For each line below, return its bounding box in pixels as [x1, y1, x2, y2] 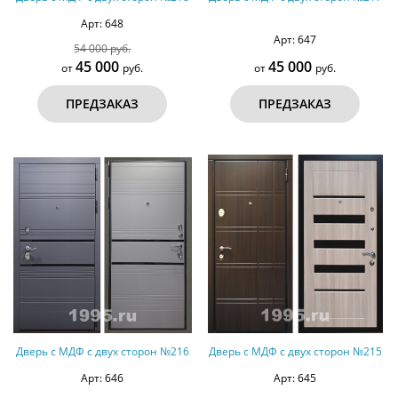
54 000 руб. [74, 41, 131, 57]
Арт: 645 [274, 370, 317, 386]
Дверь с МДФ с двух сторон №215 [208, 344, 382, 360]
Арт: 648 [81, 16, 124, 32]
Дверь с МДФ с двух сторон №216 [15, 344, 189, 360]
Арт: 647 [274, 32, 317, 48]
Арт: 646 [81, 370, 124, 386]
